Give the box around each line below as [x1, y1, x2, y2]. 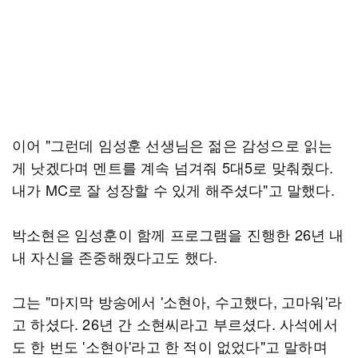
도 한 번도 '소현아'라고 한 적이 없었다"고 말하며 [12, 336, 328, 356]
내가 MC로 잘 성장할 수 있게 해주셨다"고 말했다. [12, 179, 335, 200]
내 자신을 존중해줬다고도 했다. [12, 246, 218, 267]
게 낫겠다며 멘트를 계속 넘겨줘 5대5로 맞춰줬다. [12, 157, 334, 177]
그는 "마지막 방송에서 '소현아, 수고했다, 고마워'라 [12, 291, 342, 312]
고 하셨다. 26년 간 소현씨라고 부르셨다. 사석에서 [12, 313, 338, 334]
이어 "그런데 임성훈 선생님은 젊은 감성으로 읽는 [12, 134, 333, 155]
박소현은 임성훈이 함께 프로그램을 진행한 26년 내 [12, 224, 344, 245]
